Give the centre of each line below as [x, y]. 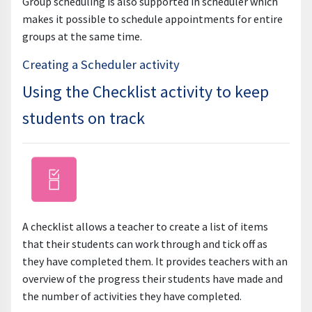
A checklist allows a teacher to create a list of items [145, 227]
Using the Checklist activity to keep [146, 91]
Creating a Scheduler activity [101, 64]
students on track [84, 118]
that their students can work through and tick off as [145, 244]
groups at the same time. [82, 36]
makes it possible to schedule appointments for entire [153, 18]
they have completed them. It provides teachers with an [155, 262]
